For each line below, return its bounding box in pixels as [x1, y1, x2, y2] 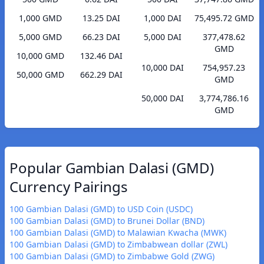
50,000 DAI [141, 93, 184, 104]
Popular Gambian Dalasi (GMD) [9, 158, 214, 178]
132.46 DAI [80, 50, 123, 62]
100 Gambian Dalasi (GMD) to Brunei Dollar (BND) [9, 215, 204, 227]
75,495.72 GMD [194, 12, 254, 24]
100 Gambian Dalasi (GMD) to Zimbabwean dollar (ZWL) [9, 239, 227, 250]
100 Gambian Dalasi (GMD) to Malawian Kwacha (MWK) [9, 227, 226, 239]
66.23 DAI [82, 31, 120, 43]
